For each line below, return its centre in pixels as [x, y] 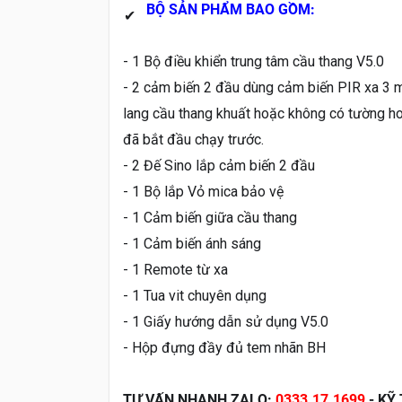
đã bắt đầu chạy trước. [193, 139]
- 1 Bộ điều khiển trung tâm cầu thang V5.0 [253, 61]
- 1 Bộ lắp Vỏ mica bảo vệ [203, 191]
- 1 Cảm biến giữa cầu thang [210, 217]
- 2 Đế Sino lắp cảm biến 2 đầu [219, 165]
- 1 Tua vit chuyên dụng [195, 295]
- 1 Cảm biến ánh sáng [192, 243]
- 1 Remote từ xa [175, 269]
